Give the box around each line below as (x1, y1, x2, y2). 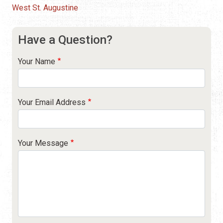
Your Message (18, 138, 68, 148)
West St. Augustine (12, 2, 78, 12)
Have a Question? (18, 32, 112, 47)
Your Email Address (18, 97, 86, 107)
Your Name (18, 56, 55, 66)
